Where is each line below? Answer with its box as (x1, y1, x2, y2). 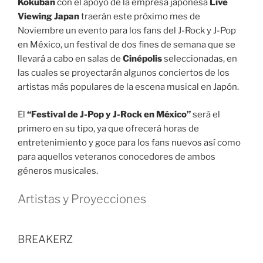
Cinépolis (123, 53, 162, 65)
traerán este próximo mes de (79, 11, 200, 22)
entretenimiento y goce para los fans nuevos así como (18, 137, 241, 148)
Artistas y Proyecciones (18, 192, 146, 207)
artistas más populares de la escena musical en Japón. (18, 82, 239, 93)
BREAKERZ (18, 233, 73, 246)
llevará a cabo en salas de (18, 53, 123, 65)
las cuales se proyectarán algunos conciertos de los (18, 68, 230, 79)
